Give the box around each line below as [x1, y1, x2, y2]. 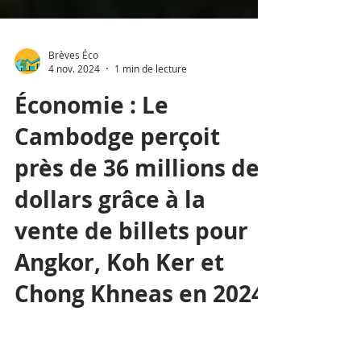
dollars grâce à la [15, 272, 205, 304]
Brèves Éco [48, 136, 98, 150]
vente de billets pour [15, 304, 248, 335]
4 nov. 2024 [48, 151, 100, 164]
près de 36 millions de [15, 241, 259, 272]
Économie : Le [15, 178, 168, 210]
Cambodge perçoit [15, 210, 220, 241]
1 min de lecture [114, 151, 187, 164]
